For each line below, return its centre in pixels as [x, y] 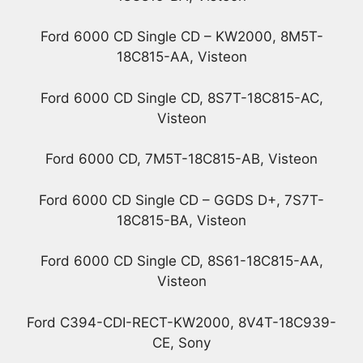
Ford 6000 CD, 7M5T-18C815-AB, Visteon [181, 159]
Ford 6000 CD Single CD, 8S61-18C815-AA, [181, 261]
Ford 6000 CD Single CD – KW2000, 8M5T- [181, 37]
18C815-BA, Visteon [181, 220]
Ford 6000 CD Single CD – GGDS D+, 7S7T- [181, 200]
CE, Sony [181, 342]
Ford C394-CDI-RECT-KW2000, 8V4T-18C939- [181, 322]
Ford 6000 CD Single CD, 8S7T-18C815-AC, [181, 98]
